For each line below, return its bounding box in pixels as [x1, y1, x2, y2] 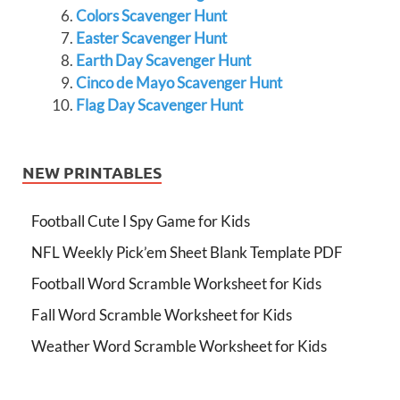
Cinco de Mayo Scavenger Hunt [75, 73, 282, 92]
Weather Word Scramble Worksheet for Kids [31, 337, 327, 355]
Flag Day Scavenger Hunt [75, 96, 243, 114]
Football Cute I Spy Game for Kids [31, 212, 250, 230]
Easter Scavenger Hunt [75, 29, 227, 47]
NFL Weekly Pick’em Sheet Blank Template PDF [31, 243, 343, 262]
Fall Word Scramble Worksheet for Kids [31, 305, 292, 324]
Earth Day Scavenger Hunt [75, 51, 251, 70]
